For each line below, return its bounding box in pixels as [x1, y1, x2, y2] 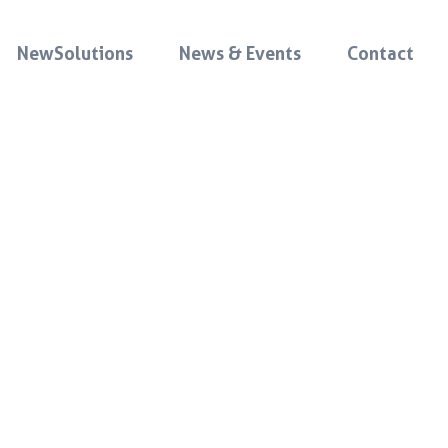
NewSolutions [17, 42, 133, 65]
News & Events [179, 42, 301, 65]
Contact [347, 42, 414, 65]
